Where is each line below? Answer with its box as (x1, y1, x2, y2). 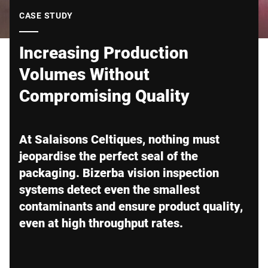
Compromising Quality (19, 84, 190, 106)
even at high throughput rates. (19, 215, 183, 230)
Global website (19, 1, 81, 14)
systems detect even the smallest (19, 181, 200, 197)
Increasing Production (19, 41, 188, 63)
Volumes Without (19, 63, 150, 85)
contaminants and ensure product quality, (19, 198, 243, 214)
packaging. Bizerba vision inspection (19, 165, 219, 180)
